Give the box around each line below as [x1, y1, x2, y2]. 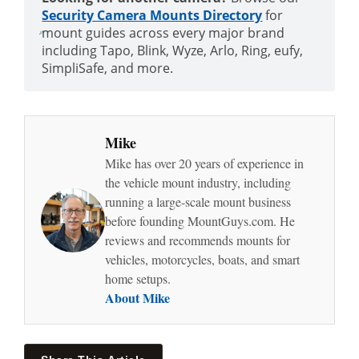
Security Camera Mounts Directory [42, 6, 263, 24]
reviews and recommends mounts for [105, 232, 290, 248]
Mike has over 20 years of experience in [105, 155, 304, 171]
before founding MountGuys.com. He [105, 212, 295, 229]
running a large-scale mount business [105, 193, 291, 210]
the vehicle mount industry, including [105, 174, 291, 191]
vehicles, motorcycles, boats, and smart [105, 251, 300, 268]
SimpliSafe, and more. [42, 59, 174, 77]
